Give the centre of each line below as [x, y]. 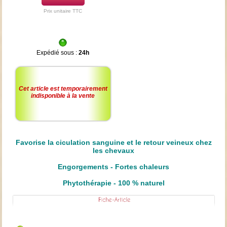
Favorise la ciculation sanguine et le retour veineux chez [113, 142]
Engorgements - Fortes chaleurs [113, 166]
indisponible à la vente [63, 96]
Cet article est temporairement [63, 88]
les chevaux [113, 150]
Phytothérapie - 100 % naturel [113, 183]
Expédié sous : [58, 52]
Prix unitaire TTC [63, 11]
